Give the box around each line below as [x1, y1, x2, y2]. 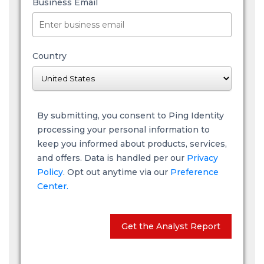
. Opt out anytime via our [63, 166, 170, 177]
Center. [37, 180, 68, 192]
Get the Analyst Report [121, 220, 220, 232]
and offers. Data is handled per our [37, 152, 187, 163]
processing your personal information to [37, 124, 210, 135]
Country [32, 50, 67, 61]
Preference [170, 166, 219, 177]
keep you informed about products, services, [37, 138, 227, 149]
